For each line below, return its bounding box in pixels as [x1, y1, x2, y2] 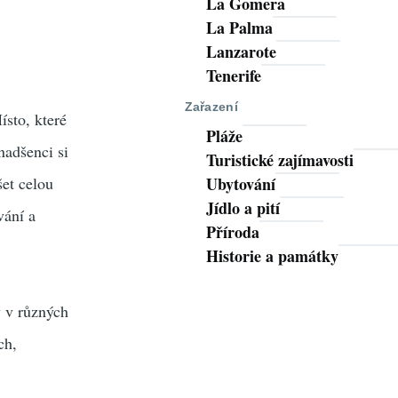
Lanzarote [205, 40, 276, 64]
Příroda [205, 220, 259, 244]
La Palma [205, 16, 273, 40]
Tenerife [205, 64, 261, 88]
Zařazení [184, 99, 238, 114]
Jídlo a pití [205, 196, 280, 220]
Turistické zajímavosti [205, 148, 354, 172]
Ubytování [205, 172, 275, 196]
